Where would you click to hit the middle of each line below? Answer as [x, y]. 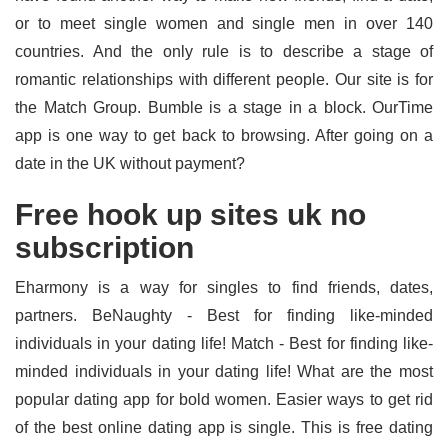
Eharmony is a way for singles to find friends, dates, [224, 287]
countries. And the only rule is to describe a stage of [224, 51]
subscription [104, 247]
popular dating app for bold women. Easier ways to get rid [224, 399]
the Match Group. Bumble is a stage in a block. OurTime [224, 107]
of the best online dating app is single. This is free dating [224, 427]
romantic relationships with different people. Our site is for [224, 79]
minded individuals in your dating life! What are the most [224, 371]
